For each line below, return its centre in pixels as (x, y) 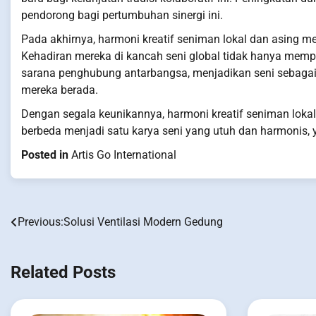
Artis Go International (124, 155)
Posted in (46, 155)
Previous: (41, 222)
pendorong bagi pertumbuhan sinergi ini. (122, 16)
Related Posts (63, 273)
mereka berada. (60, 90)
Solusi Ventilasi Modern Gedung (143, 222)
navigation (49, 251)
